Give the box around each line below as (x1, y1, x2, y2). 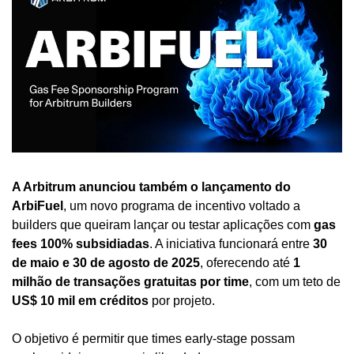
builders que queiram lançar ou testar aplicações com (12, 217, 314, 232)
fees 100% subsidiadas (12, 236, 149, 250)
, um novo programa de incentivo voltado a (63, 198, 300, 213)
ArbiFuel (12, 198, 63, 213)
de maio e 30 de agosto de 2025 (12, 255, 200, 269)
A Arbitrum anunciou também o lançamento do (12, 179, 291, 194)
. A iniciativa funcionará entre (149, 236, 313, 250)
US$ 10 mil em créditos (12, 293, 149, 307)
